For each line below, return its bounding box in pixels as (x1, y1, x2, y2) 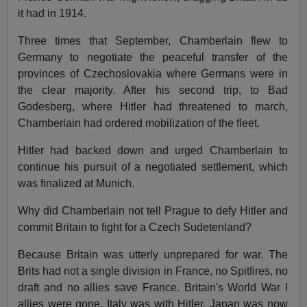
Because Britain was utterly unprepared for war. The (18, 249, 288, 261)
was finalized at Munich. (18, 177, 135, 190)
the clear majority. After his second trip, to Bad (18, 84, 288, 97)
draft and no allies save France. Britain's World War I (18, 282, 288, 294)
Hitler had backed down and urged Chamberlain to (18, 145, 288, 157)
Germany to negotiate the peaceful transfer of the (18, 51, 288, 64)
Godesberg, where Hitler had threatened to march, (18, 101, 288, 113)
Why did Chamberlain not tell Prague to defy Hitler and (18, 205, 288, 217)
